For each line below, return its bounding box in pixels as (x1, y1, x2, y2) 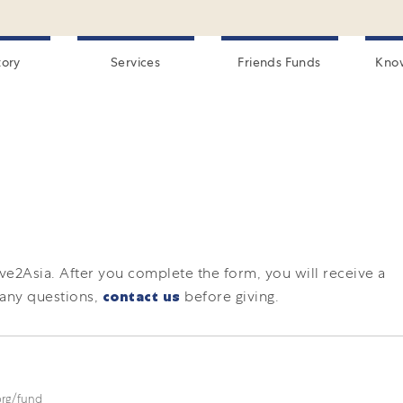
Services (110, 54, 161, 70)
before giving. (180, 287, 280, 306)
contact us (102, 287, 181, 306)
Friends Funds (237, 54, 321, 70)
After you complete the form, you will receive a (59, 264, 386, 282)
